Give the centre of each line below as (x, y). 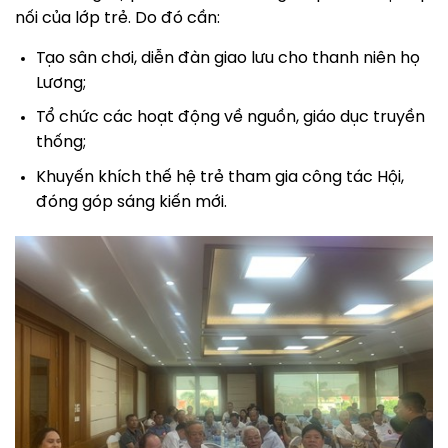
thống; (60, 143)
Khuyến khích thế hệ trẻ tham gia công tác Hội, (219, 177)
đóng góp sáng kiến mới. (131, 202)
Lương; (60, 83)
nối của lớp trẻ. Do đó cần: (117, 18)
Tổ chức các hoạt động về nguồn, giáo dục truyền (230, 118)
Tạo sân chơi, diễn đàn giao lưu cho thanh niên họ (227, 58)
